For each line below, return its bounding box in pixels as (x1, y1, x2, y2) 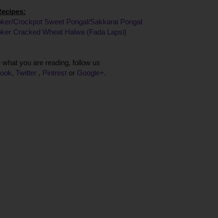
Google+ (77, 69, 104, 77)
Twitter (16, 69, 38, 77)
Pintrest (42, 69, 69, 77)
